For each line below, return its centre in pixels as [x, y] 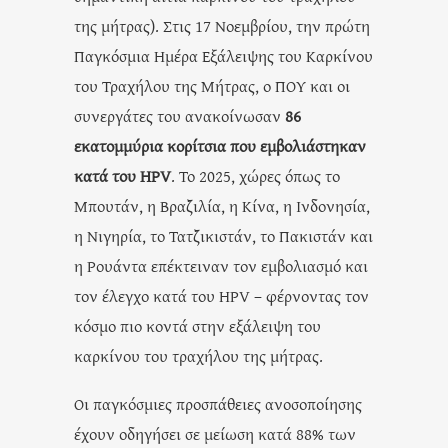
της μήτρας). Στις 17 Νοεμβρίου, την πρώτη [222, 25]
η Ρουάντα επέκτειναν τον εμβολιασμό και [221, 265]
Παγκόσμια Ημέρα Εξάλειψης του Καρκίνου [223, 55]
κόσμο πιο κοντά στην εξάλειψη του [197, 325]
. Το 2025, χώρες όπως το [255, 175]
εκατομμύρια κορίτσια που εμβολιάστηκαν [220, 145]
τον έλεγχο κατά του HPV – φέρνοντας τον [221, 295]
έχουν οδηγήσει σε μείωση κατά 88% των [215, 433]
